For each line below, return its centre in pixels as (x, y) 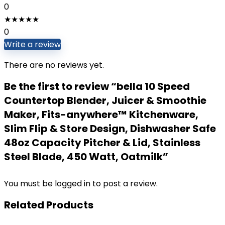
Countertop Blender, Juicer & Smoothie (105, 100)
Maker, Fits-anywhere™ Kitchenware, (101, 115)
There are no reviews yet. (54, 65)
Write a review (32, 44)
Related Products (49, 205)
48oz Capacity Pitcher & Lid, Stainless (102, 143)
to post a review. (125, 184)
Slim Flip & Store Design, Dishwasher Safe (110, 129)
